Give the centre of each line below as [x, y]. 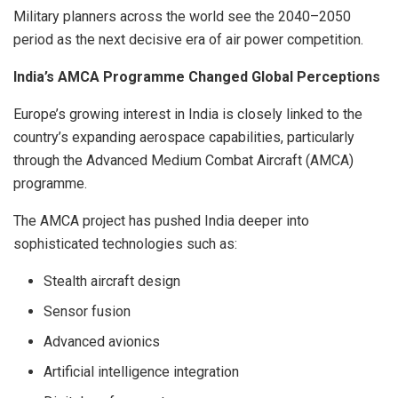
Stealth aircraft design [112, 281]
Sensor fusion [88, 311]
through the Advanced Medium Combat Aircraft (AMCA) [183, 160]
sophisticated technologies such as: [125, 243]
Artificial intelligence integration [142, 371]
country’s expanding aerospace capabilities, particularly [184, 137]
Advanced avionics [102, 341]
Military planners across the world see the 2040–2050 [182, 16]
